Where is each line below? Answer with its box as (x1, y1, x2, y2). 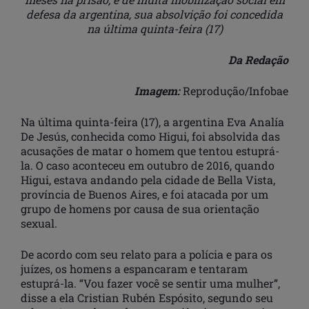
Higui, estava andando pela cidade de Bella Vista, (21, 172, 275, 188)
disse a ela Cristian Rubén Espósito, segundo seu (21, 290, 273, 306)
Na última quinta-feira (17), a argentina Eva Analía (21, 114, 284, 130)
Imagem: (134, 83, 180, 99)
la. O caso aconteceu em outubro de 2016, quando (21, 158, 275, 173)
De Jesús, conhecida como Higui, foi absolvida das (21, 129, 280, 144)
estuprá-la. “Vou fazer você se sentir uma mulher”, (21, 276, 280, 291)
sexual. (21, 216, 57, 231)
